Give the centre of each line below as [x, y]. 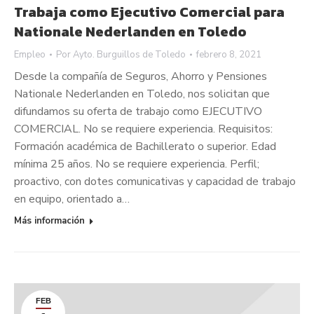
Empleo [30, 54]
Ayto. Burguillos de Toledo [129, 54]
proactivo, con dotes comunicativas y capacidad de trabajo [155, 181]
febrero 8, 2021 [229, 54]
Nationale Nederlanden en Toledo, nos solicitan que [142, 94]
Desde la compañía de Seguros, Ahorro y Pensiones [141, 76]
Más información [49, 220]
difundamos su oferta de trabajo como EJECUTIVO [138, 111]
